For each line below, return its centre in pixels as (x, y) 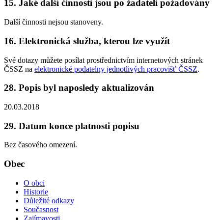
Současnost (41, 209)
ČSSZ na (19, 69)
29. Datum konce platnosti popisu (72, 126)
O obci (34, 183)
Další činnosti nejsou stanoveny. (54, 22)
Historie (36, 192)
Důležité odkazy (49, 200)
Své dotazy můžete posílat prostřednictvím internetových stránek (103, 60)
